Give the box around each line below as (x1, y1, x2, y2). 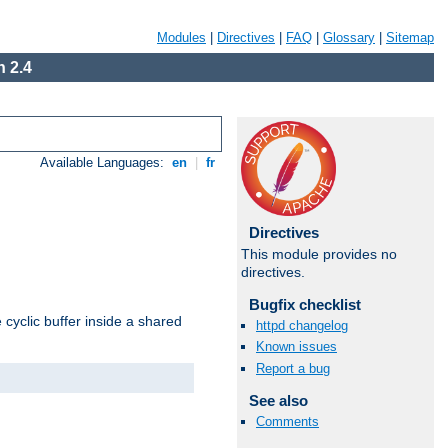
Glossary (323, 30, 375, 45)
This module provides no (241, 246, 397, 262)
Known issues (256, 339, 337, 355)
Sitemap (386, 30, 434, 45)
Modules (157, 30, 206, 45)
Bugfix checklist (248, 296, 361, 313)
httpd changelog (256, 318, 348, 334)
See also (248, 391, 308, 409)
